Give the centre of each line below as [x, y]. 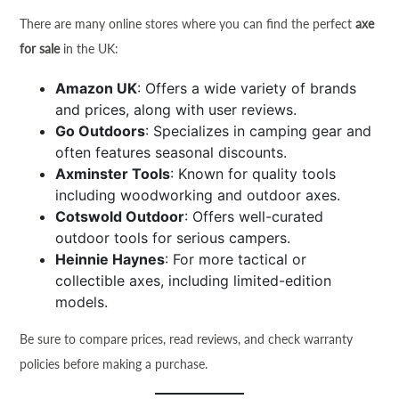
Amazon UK [97, 88]
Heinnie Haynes [110, 259]
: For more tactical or [236, 259]
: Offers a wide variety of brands [247, 88]
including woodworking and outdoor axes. [198, 195]
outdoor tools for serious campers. [173, 238]
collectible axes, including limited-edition [194, 281]
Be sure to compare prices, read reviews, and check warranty [187, 339]
